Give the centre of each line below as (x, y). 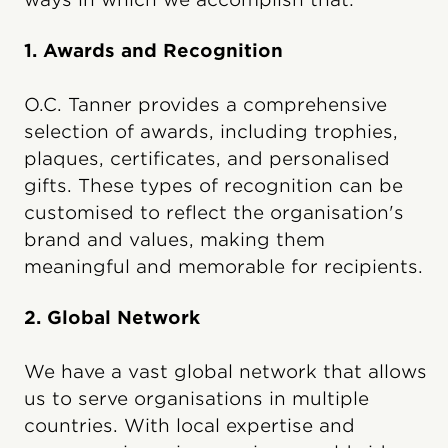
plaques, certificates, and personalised (207, 158)
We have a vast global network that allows (225, 371)
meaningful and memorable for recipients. (223, 266)
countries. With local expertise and (189, 425)
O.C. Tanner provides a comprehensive (205, 104)
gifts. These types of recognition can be (213, 185)
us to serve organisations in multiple (196, 398)
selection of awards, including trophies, (211, 131)
